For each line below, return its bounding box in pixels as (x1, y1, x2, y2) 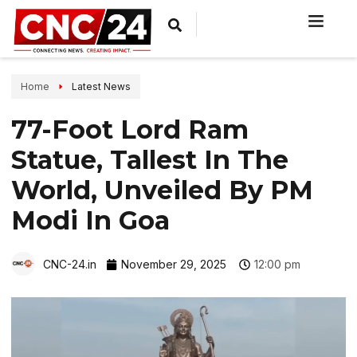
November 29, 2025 (121, 257, 226, 272)
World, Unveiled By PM (11, 175, 313, 206)
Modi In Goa (11, 205, 170, 237)
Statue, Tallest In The (11, 144, 288, 176)
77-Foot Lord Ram (11, 114, 249, 146)
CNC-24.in (43, 257, 96, 271)
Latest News (72, 80, 131, 93)
